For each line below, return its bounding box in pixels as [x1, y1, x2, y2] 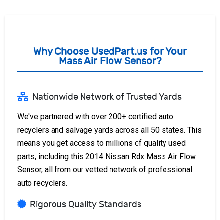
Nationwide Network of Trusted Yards [32, 91, 182, 102]
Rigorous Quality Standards [30, 199, 141, 210]
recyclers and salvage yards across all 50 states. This [17, 125, 202, 135]
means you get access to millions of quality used [17, 138, 186, 148]
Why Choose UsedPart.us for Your [33, 45, 187, 57]
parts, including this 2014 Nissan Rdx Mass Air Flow [17, 151, 196, 161]
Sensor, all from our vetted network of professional [17, 165, 192, 174]
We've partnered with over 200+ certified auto [17, 111, 173, 121]
